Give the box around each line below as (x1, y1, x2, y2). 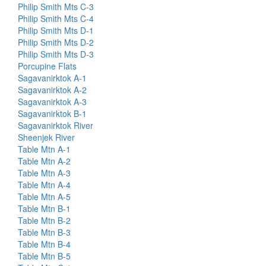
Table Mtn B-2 (18, 214, 71, 226)
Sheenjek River (18, 131, 75, 143)
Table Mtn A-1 (18, 143, 71, 155)
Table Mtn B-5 (18, 250, 71, 262)
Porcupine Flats (18, 60, 77, 72)
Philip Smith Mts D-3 (18, 48, 94, 60)
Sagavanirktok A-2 (18, 84, 87, 96)
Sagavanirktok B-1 (18, 107, 87, 119)
